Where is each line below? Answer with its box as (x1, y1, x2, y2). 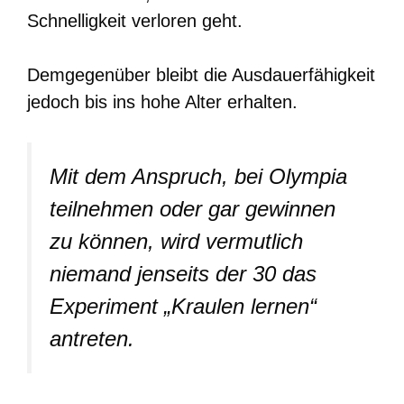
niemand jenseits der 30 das (50, 261, 317, 286)
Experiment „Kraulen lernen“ (50, 293, 317, 318)
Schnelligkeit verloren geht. (27, 10, 243, 31)
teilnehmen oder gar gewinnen (50, 196, 335, 221)
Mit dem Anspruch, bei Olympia (50, 163, 347, 188)
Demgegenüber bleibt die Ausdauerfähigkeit (27, 64, 375, 85)
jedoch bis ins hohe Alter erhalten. (27, 91, 298, 112)
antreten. (50, 326, 134, 351)
